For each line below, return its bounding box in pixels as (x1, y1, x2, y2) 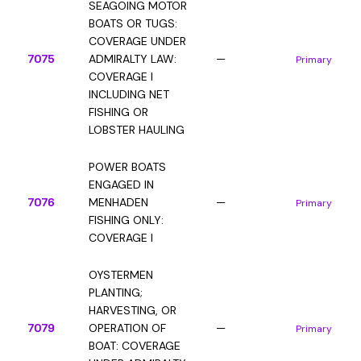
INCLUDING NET (89, 87, 169, 102)
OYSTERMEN (89, 268, 153, 282)
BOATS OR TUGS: (89, 16, 177, 31)
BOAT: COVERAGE (89, 338, 180, 353)
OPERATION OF (89, 321, 166, 335)
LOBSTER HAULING (89, 122, 185, 137)
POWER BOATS (89, 160, 166, 174)
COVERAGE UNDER (89, 34, 186, 48)
